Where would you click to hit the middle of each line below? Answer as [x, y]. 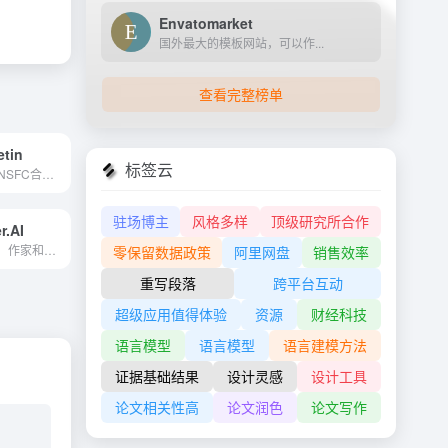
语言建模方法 [325, 345]
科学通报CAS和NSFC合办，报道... [48, 173]
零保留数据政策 [161, 252]
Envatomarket [206, 22]
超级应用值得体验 [171, 314]
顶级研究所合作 [320, 221]
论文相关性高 [157, 407]
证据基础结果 [157, 376]
